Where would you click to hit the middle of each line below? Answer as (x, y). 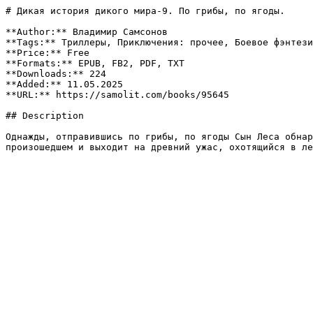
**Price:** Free (48, 53)
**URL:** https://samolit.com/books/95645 (117, 95)
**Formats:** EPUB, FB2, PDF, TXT (95, 63)
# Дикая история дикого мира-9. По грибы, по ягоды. (145, 11)
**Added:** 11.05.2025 (64, 84)
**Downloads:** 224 (56, 74)
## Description (45, 116)
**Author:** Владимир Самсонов (87, 32)
